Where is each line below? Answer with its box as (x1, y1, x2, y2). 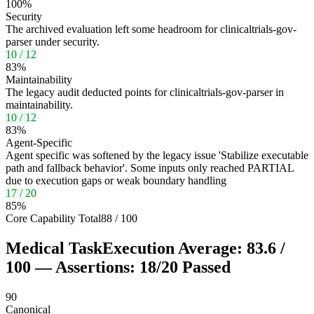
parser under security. (6, 36, 100, 48)
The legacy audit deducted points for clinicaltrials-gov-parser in (6, 86, 284, 99)
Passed (178, 258, 231, 277)
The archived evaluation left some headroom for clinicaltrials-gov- (6, 23, 296, 36)
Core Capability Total (6, 212, 101, 225)
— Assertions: (31, 258, 135, 277)
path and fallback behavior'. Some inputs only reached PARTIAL (6, 162, 294, 175)
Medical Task (6, 239, 102, 258)
